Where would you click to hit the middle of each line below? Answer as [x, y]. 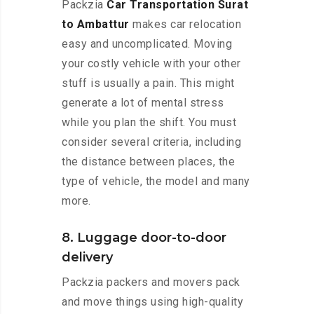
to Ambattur [96, 25]
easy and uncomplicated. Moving [147, 44]
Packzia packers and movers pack [151, 282]
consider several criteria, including [151, 142]
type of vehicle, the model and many [156, 182]
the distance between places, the [148, 162]
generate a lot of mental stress [143, 103]
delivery [87, 258]
